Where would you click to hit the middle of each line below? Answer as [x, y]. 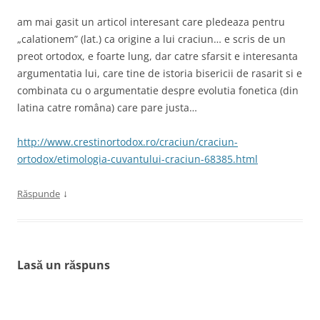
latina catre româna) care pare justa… [107, 107]
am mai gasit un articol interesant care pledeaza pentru [151, 21]
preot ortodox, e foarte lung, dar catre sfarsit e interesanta [157, 56]
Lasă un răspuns [64, 265]
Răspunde [39, 193]
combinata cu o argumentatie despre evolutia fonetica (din [158, 90]
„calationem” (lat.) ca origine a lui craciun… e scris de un [151, 39]
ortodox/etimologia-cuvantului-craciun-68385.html [137, 159]
